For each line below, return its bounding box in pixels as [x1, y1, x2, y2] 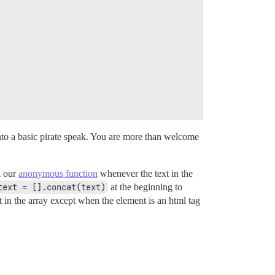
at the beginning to [108, 182, 182, 192]
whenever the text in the [98, 168, 193, 179]
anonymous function [18, 168, 98, 179]
